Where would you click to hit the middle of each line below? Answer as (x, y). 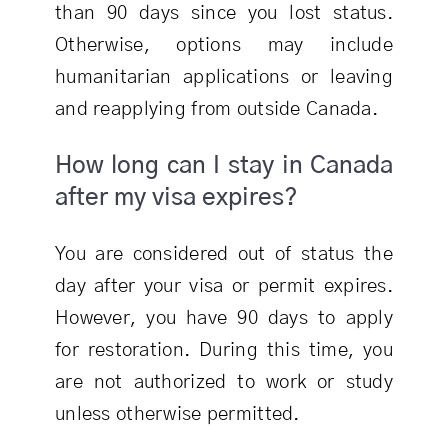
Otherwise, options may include (224, 45)
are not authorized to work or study (224, 382)
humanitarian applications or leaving (224, 77)
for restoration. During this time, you (224, 350)
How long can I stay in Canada (224, 166)
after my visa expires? (176, 198)
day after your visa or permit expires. (224, 286)
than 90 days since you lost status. (224, 13)
